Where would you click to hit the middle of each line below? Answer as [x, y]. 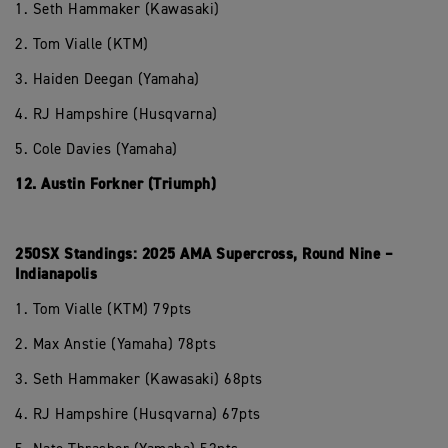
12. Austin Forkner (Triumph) [115, 184]
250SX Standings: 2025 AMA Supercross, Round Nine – [204, 254]
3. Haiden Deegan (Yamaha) [107, 79]
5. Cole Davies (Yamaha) [96, 149]
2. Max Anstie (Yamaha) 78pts [115, 344]
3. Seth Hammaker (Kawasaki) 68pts [139, 379]
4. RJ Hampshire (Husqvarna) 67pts [138, 414]
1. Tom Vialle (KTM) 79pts [103, 309]
